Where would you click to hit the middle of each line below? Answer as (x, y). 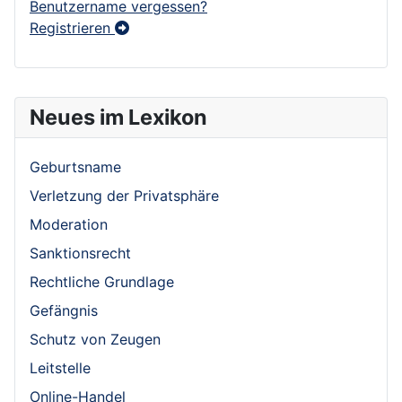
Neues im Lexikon (118, 117)
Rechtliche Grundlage (102, 281)
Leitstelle (60, 367)
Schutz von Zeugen (95, 339)
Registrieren (72, 27)
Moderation (69, 224)
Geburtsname (75, 166)
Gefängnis (64, 310)
